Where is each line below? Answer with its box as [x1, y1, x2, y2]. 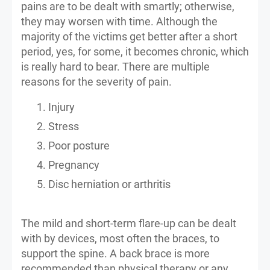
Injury [48, 100, 75, 113]
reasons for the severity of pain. [21, 75, 172, 88]
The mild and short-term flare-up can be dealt [21, 216, 236, 230]
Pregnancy [48, 158, 99, 171]
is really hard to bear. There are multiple [21, 60, 210, 73]
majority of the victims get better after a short [21, 30, 237, 43]
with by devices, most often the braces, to [21, 231, 219, 245]
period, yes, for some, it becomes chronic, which [21, 45, 249, 58]
